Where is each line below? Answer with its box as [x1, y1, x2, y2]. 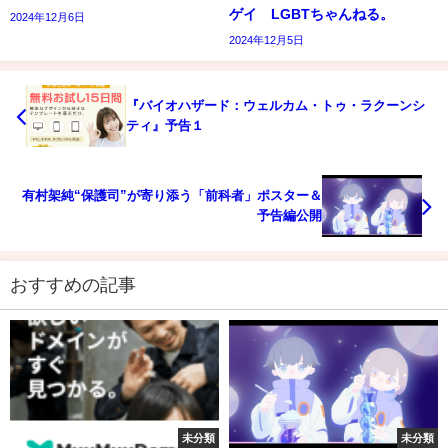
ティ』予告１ [126, 119, 204, 133]
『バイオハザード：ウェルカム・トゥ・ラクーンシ [126, 99, 425, 113]
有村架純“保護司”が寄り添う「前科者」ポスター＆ [22, 189, 322, 203]
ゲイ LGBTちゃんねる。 [229, 7, 394, 22]
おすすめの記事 [10, 275, 136, 294]
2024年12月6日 [10, 11, 85, 24]
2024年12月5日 [229, 34, 304, 47]
